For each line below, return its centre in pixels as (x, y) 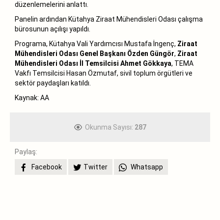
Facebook (46, 167)
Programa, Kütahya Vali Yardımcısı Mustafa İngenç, (96, 43)
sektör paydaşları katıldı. (53, 83)
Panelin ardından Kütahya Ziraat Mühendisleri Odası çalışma (109, 19)
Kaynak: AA (32, 97)
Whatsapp (146, 167)
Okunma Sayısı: (110, 127)
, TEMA (182, 63)
